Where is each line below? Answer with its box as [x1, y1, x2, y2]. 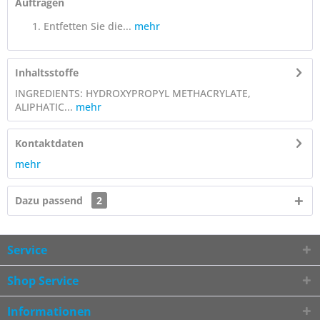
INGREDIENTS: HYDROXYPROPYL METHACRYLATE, [15, 86, 251, 100]
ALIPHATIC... [15, 100, 73, 114]
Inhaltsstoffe [15, 66, 79, 79]
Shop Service [7, 273, 79, 289]
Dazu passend [15, 194, 86, 207]
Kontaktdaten [15, 136, 84, 150]
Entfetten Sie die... [44, 19, 131, 33]
